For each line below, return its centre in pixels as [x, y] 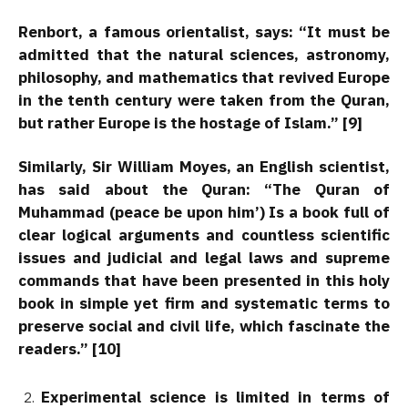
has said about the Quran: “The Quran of [204, 189]
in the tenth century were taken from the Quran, [204, 100]
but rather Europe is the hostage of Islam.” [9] [190, 122]
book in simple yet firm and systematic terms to [204, 303]
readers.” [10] [70, 348]
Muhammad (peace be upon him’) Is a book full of [204, 212]
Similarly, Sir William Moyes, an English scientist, [204, 166]
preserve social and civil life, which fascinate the [204, 326]
